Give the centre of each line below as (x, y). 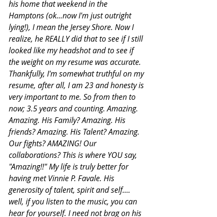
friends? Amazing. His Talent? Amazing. (75, 132)
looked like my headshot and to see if (72, 50)
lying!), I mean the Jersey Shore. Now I (72, 27)
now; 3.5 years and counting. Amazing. (74, 108)
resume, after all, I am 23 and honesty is (77, 85)
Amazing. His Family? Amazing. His (68, 120)
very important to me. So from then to (73, 97)
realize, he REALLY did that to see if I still (77, 39)
